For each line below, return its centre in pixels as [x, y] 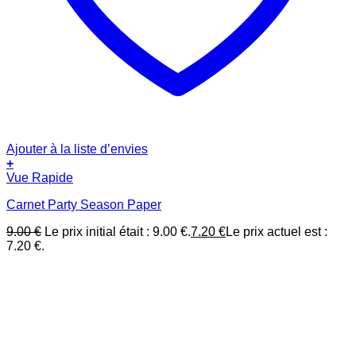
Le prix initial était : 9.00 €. [118, 232]
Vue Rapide [40, 178]
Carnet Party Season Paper [84, 205]
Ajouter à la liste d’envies [77, 149]
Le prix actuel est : [277, 232]
